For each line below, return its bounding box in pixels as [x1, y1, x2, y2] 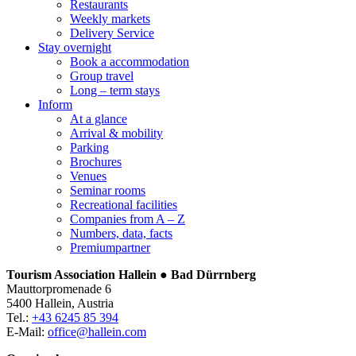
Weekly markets [70, 11, 150, 25]
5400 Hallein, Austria [6, 296, 114, 310]
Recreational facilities [70, 197, 177, 211]
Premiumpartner [70, 240, 150, 254]
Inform [38, 97, 72, 111]
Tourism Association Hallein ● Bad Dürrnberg [6, 267, 256, 281]
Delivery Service [70, 25, 154, 40]
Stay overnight [38, 40, 111, 54]
